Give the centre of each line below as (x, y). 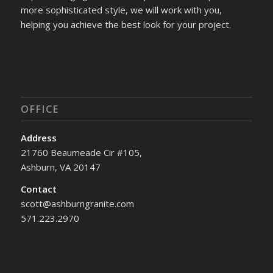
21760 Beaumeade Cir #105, (81, 152)
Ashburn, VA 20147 (60, 167)
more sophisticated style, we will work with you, (121, 9)
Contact (38, 189)
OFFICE (39, 108)
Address (38, 137)
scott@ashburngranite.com (77, 204)
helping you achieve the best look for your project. (126, 24)
